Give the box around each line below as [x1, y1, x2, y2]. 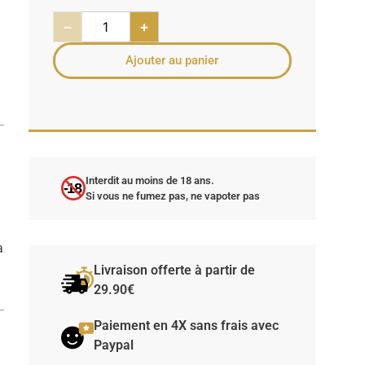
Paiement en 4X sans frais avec [93, 318, 279, 334]
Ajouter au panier [125, 53, 219, 68]
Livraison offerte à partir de [93, 262, 255, 279]
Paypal [93, 337, 134, 354]
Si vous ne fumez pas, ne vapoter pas [85, 190, 260, 203]
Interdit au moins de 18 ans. [85, 174, 214, 187]
